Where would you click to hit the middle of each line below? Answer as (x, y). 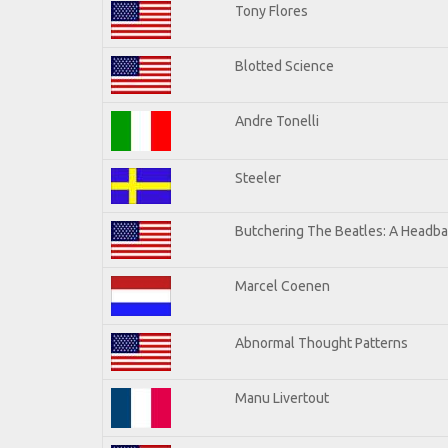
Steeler (258, 177)
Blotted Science (284, 65)
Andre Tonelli (277, 120)
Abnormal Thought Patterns (321, 342)
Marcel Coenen (282, 285)
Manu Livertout (282, 397)
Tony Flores (271, 10)
